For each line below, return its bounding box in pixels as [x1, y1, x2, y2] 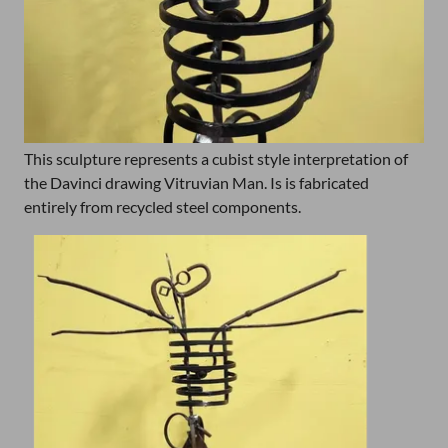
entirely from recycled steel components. [24, 197, 301, 216]
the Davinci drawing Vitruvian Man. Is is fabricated [24, 173, 369, 192]
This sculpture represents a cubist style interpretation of [24, 149, 408, 168]
